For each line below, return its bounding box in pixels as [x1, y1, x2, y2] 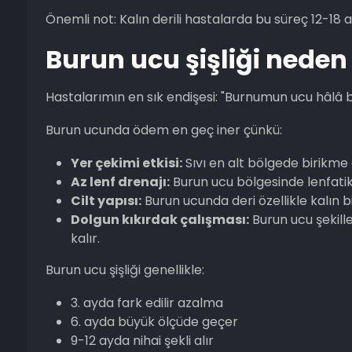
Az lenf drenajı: [70, 172, 170, 191]
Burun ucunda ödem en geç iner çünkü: [45, 120, 282, 139]
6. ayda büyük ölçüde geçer [70, 312, 238, 331]
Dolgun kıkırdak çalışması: [70, 210, 249, 229]
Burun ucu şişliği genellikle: [45, 260, 204, 279]
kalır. [70, 229, 100, 247]
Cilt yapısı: [70, 191, 141, 210]
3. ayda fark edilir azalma [70, 293, 223, 312]
